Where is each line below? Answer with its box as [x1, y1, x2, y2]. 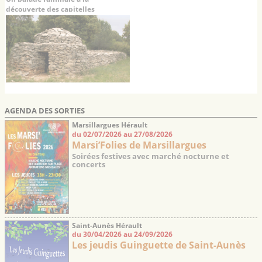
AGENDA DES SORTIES [5, 105, 85, 116]
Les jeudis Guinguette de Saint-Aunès [72, 239, 246, 252]
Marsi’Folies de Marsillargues [72, 138, 206, 151]
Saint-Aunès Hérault [72, 220, 142, 230]
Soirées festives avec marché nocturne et [72, 150, 229, 161]
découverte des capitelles [6, 4, 95, 15]
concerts [72, 158, 105, 170]
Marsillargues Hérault [72, 119, 147, 130]
